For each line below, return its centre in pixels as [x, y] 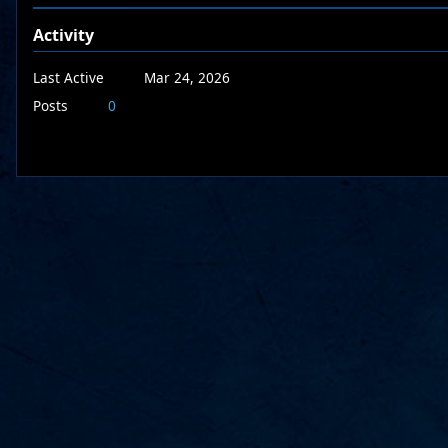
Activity [63, 35]
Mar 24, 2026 [187, 77]
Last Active [68, 77]
